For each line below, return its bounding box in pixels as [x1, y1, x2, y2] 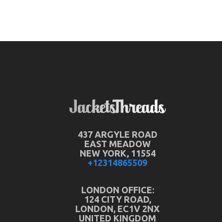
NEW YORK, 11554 [79, 148, 156, 158]
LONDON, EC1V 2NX [75, 204, 160, 214]
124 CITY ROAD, [84, 194, 151, 204]
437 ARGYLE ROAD [77, 129, 158, 139]
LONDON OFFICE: [81, 185, 154, 195]
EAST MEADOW [84, 139, 151, 149]
